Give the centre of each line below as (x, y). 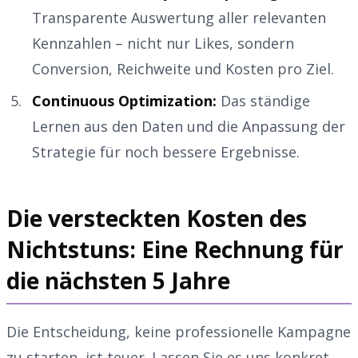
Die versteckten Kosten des (157, 218)
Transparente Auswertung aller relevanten (179, 17)
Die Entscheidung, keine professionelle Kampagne (179, 331)
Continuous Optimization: (124, 100)
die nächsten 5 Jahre (118, 280)
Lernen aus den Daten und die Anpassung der (189, 126)
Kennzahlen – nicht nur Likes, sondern (163, 43)
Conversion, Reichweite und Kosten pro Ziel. (183, 68)
